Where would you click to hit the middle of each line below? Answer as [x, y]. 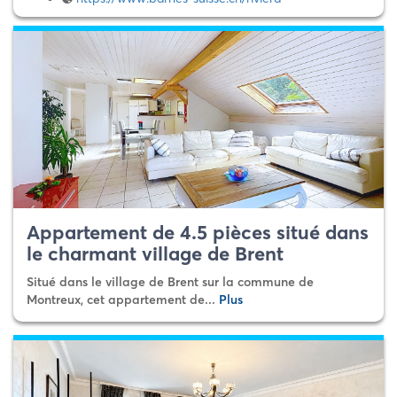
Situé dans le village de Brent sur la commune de [170, 282]
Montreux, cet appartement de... [123, 300]
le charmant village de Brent [155, 253]
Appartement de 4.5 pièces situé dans [198, 232]
